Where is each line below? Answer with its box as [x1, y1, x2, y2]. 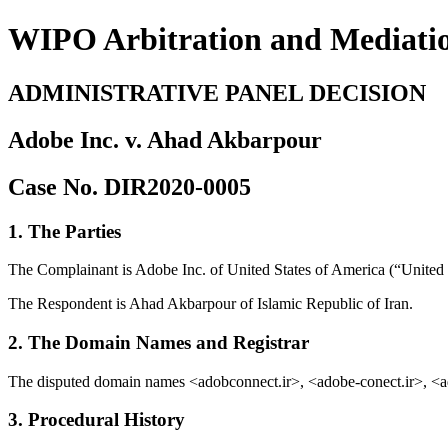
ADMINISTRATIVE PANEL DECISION [8, 79, 426, 106]
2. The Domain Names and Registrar [8, 332, 309, 354]
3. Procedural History [8, 409, 185, 431]
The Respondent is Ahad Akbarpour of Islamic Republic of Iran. [8, 295, 413, 313]
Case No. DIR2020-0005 [8, 173, 251, 200]
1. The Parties [8, 220, 121, 242]
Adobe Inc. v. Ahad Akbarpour [8, 126, 322, 153]
